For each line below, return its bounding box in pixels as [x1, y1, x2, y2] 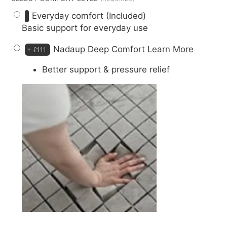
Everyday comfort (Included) [32, 10, 146, 21]
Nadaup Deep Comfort [53, 44, 148, 54]
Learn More [147, 44, 194, 54]
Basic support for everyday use [22, 22, 148, 33]
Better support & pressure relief [42, 64, 170, 75]
